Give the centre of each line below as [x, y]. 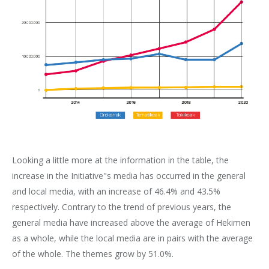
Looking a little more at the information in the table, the [120, 160]
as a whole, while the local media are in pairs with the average [132, 238]
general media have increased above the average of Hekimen [131, 222]
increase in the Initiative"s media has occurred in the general [129, 175]
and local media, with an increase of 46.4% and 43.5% [116, 191]
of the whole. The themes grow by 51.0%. [93, 253]
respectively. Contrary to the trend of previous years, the [122, 207]
